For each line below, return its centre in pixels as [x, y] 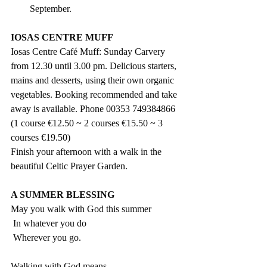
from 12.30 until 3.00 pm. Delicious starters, [95, 66]
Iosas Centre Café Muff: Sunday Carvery [89, 52]
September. [51, 9]
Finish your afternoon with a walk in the [87, 152]
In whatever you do [50, 223]
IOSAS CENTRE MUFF [62, 38]
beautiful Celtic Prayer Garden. [69, 166]
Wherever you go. [47, 238]
